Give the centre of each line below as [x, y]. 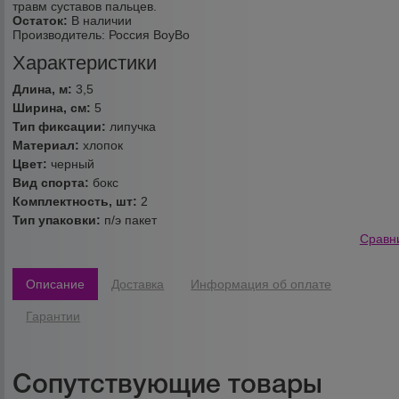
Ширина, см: [54, 108]
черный [73, 164]
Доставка [138, 285]
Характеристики [85, 63]
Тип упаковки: [59, 220]
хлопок [103, 146]
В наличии [100, 20]
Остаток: [41, 20]
